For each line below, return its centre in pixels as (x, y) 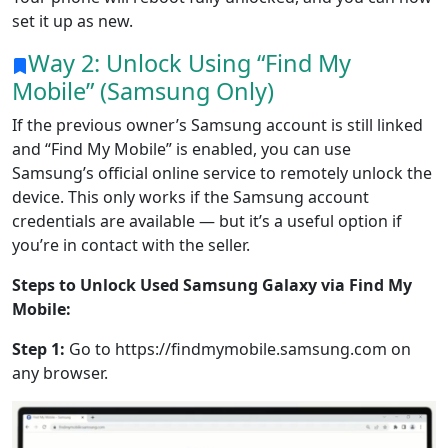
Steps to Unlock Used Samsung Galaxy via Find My (212, 284)
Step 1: (40, 348)
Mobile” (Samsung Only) (143, 90)
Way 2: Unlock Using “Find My (189, 62)
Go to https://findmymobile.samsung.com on (240, 348)
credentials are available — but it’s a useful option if (207, 220)
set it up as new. (72, 20)
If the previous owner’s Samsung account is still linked (217, 124)
